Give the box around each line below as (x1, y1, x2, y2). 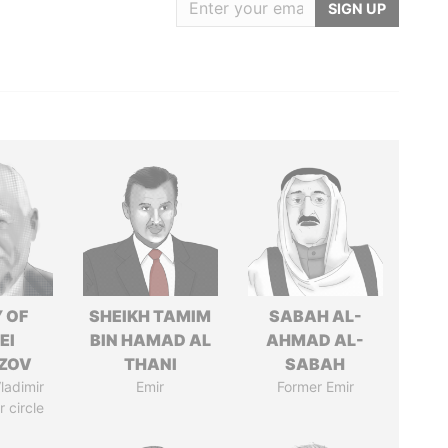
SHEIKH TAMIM (89, 306, 212, 326)
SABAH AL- (268, 306, 362, 326)
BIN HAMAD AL (89, 330, 211, 350)
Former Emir (276, 378, 354, 395)
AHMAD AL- (266, 330, 365, 350)
